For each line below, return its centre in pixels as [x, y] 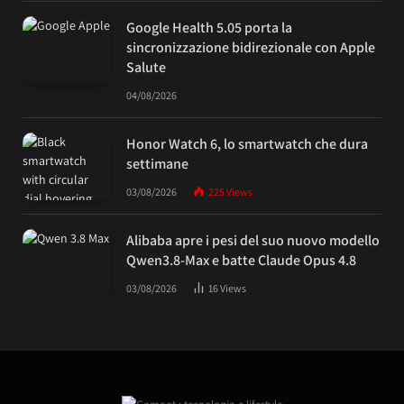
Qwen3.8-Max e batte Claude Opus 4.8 [241, 261]
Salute [146, 68]
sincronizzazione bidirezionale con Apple [251, 48]
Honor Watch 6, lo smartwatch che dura [247, 144]
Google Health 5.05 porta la [209, 28]
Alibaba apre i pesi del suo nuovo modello [253, 241]
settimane [157, 164]
